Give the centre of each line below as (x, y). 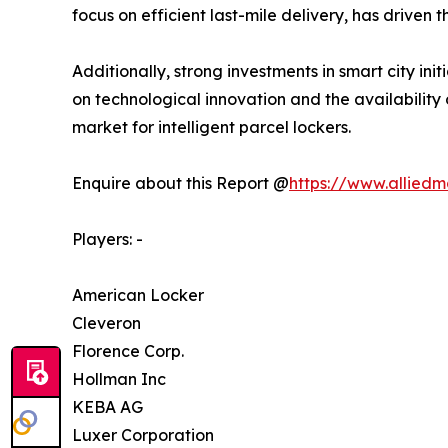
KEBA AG (107, 406)
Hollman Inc (119, 378)
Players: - (107, 238)
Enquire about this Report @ (180, 182)
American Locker (138, 294)
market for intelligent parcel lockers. (211, 126)
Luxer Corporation (143, 434)
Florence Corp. (128, 350)
